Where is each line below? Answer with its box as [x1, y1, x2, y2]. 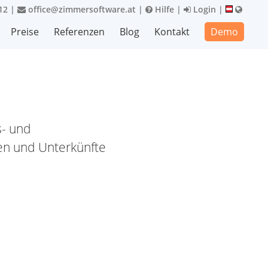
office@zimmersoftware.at [26, 4, 136, 15]
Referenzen [54, 25, 105, 38]
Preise [11, 25, 39, 38]
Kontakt [154, 25, 190, 38]
